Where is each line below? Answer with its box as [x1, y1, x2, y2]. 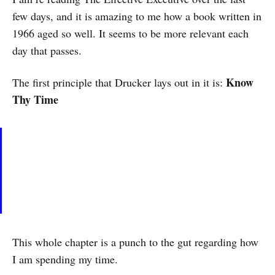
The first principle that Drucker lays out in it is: [12, 75, 226, 90]
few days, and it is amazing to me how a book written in [12, 9, 261, 23]
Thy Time [12, 91, 58, 107]
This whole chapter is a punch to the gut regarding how [12, 234, 258, 249]
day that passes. [12, 43, 82, 58]
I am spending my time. [12, 252, 118, 266]
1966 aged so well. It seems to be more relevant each [12, 26, 249, 41]
